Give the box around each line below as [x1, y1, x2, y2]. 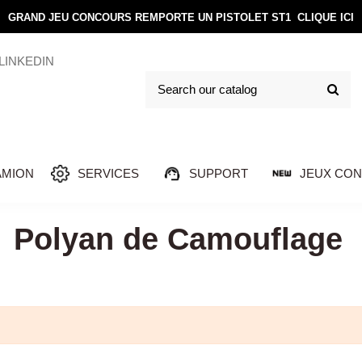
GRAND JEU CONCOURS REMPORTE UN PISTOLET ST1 [8, 11, 297, 24]
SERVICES [77, 166, 139, 180]
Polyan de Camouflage [13, 221, 343, 256]
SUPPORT [189, 166, 249, 180]
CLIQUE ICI [297, 11, 354, 24]
